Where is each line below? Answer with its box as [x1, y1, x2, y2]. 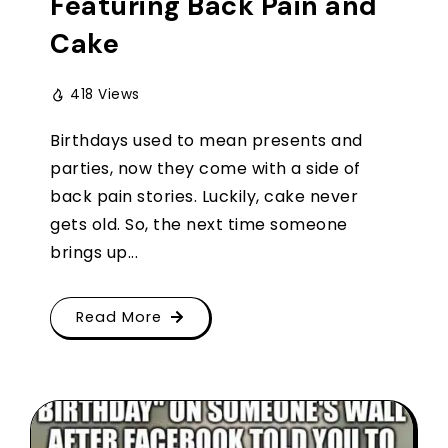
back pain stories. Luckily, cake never [50, 184, 358, 208]
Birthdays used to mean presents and [50, 128, 363, 152]
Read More [76, 306, 162, 327]
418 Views [70, 84, 140, 104]
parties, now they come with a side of [50, 156, 361, 180]
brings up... [50, 240, 138, 264]
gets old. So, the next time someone [50, 212, 348, 236]
